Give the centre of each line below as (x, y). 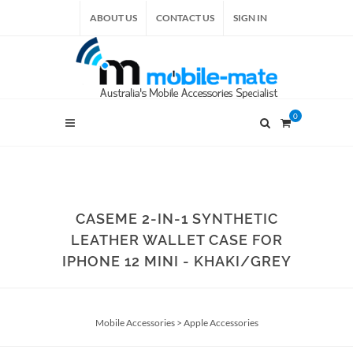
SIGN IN (250, 18)
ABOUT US (113, 18)
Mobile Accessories (135, 323)
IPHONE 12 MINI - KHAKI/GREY (176, 261)
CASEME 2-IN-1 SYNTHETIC (176, 219)
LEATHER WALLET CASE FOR (176, 240)
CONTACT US (185, 18)
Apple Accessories (221, 323)
